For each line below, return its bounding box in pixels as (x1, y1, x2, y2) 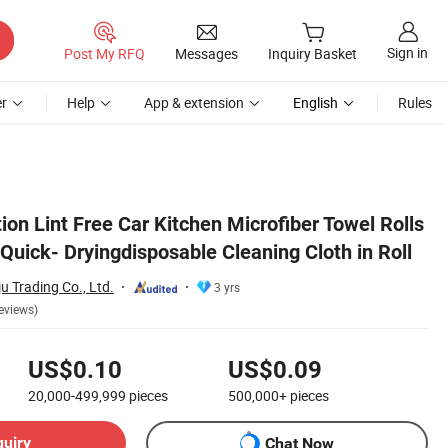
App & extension (144, 93, 244, 112)
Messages (175, 43, 238, 63)
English (293, 93, 338, 112)
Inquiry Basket (268, 44, 357, 64)
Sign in (387, 43, 428, 63)
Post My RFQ (64, 43, 145, 63)
